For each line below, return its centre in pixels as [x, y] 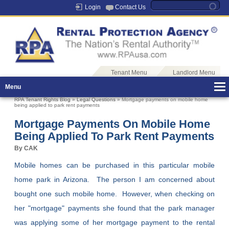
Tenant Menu [129, 73]
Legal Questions [96, 100]
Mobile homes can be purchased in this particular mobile [114, 165]
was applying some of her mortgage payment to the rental [114, 223]
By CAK [26, 148]
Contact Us [130, 7]
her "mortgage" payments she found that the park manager [114, 208]
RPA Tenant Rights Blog [43, 100]
